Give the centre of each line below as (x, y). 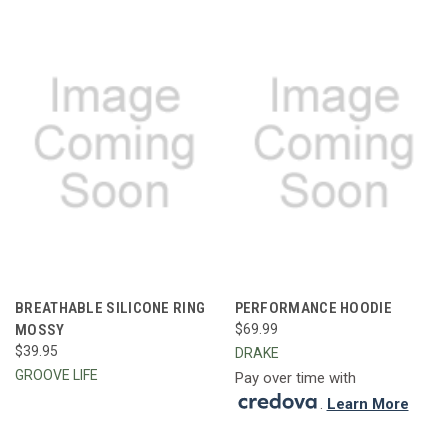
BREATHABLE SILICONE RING (110, 307)
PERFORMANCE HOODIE (313, 307)
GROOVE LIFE (56, 374)
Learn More (367, 403)
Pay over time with (295, 377)
